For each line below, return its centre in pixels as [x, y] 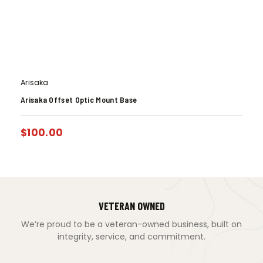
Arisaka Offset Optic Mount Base [79, 99]
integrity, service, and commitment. [131, 236]
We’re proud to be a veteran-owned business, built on [131, 224]
